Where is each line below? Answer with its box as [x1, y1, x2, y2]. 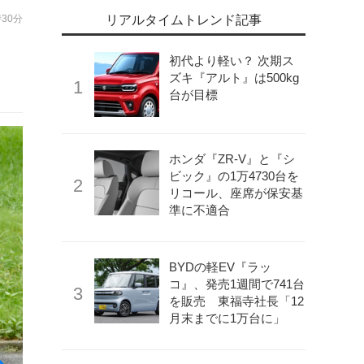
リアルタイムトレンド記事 [106, 13, 262, 27]
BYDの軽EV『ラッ [169, 260, 271, 274]
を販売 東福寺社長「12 [169, 294, 304, 308]
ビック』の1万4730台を [169, 169, 299, 183]
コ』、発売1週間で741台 [169, 277, 305, 291]
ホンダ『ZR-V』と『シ [169, 152, 295, 166]
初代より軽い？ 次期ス [169, 54, 294, 67]
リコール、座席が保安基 [169, 186, 303, 200]
